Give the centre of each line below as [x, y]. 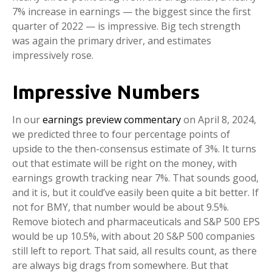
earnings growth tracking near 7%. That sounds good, [135, 178]
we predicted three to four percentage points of [121, 134]
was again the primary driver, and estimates [112, 41]
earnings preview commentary [112, 120]
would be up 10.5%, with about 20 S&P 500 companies [134, 236]
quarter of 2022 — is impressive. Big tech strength [126, 26]
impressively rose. [53, 55]
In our [27, 120]
